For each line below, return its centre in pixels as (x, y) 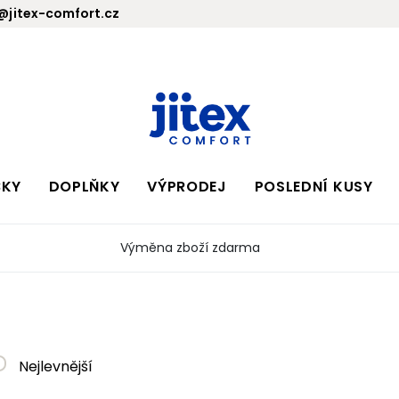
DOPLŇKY (84, 186)
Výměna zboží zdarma (190, 247)
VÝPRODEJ (187, 186)
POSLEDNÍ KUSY (313, 186)
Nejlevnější (54, 366)
